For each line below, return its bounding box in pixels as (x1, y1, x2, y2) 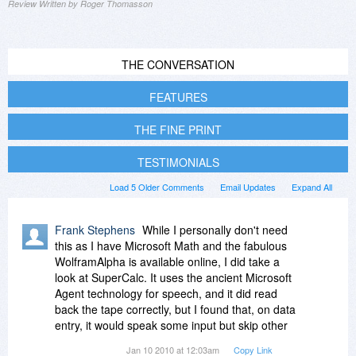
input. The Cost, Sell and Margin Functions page (55, 332, 298, 349)
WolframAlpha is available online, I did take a (55, 253, 280, 269)
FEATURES (149, 88, 207, 105)
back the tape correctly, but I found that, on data (55, 300, 296, 317)
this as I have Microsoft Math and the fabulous (55, 237, 287, 253)
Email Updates (220, 180, 276, 193)
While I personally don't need (142, 221, 288, 238)
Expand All (292, 180, 332, 193)
